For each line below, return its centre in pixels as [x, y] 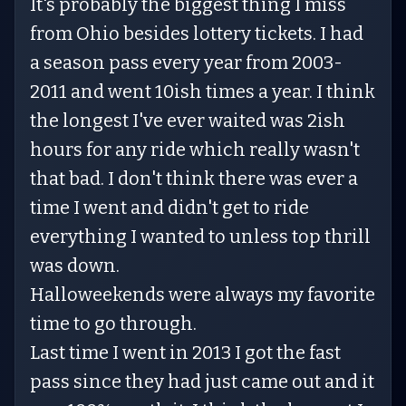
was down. [75, 266]
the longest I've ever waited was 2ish [188, 121]
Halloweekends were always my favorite [203, 295]
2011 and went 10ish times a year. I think [203, 92]
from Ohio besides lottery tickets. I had [197, 34]
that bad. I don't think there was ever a [194, 179]
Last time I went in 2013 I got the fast [185, 353]
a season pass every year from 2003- [186, 63]
